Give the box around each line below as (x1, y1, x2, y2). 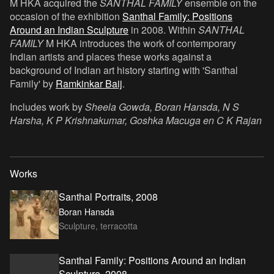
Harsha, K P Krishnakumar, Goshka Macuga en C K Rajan (10, 113, 262, 127)
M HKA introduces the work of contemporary (43, 35, 236, 50)
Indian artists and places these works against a (10, 49, 212, 64)
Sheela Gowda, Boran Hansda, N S (85, 99, 239, 114)
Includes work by (10, 99, 85, 114)
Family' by (10, 76, 56, 91)
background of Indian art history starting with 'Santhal (10, 62, 238, 77)
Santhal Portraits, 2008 (59, 189, 158, 204)
